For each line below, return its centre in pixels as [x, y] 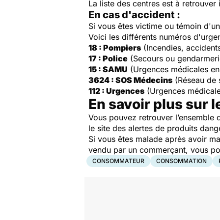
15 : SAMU [108, 69]
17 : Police [108, 59]
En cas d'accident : [134, 15]
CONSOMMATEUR [118, 161]
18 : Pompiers [115, 48]
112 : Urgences [116, 91]
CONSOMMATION [181, 161]
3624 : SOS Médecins [130, 80]
